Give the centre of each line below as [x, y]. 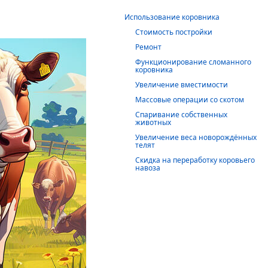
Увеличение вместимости [182, 85]
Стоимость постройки [174, 32]
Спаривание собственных [181, 115]
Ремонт [148, 47]
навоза [148, 168]
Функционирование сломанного [193, 62]
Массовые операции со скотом [190, 100]
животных [153, 122]
